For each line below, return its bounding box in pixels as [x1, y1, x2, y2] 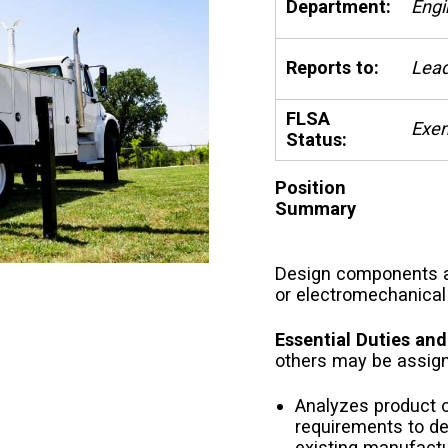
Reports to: [286, 56, 380, 78]
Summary [275, 197, 357, 219]
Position [275, 176, 347, 198]
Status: [286, 128, 348, 150]
